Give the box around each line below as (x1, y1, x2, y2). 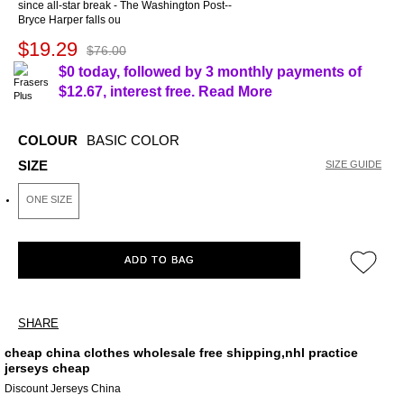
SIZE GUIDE (326, 159, 381, 170)
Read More (198, 84, 273, 99)
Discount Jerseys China (5, 382, 121, 396)
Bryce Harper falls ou (18, 14, 121, 26)
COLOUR (18, 133, 78, 148)
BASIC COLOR (87, 133, 179, 148)
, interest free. (103, 84, 199, 99)
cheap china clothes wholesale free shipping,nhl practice (5, 345, 358, 361)
